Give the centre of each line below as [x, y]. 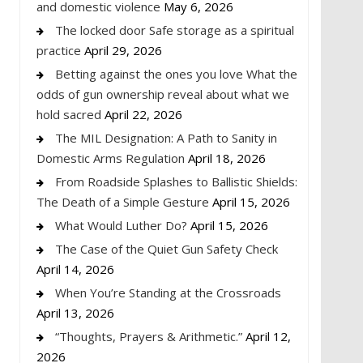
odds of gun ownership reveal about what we [163, 94]
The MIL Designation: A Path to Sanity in [166, 137]
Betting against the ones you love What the [176, 73]
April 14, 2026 [75, 269]
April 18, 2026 [227, 158]
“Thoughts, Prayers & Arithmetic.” [149, 336]
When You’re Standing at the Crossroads [168, 292]
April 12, [268, 336]
